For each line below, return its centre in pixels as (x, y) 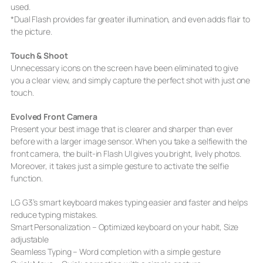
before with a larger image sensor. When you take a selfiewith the (129, 141)
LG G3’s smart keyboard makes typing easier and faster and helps (129, 202)
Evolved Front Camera (54, 116)
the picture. (31, 31)
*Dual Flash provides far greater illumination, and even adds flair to (131, 19)
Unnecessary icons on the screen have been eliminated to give (124, 68)
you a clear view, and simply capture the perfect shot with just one (131, 80)
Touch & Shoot (39, 55)
